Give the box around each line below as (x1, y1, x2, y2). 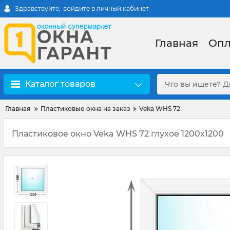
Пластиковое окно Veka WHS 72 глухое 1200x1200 (12, 129, 224, 139)
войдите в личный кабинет (63, 5, 149, 12)
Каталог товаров (25, 79, 95, 89)
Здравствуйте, (15, 5, 61, 12)
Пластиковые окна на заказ (41, 105, 130, 112)
